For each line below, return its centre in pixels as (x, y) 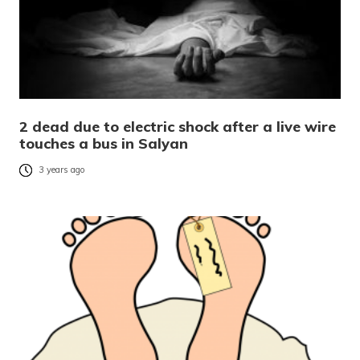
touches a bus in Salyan (104, 144)
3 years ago (62, 170)
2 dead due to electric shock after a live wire (178, 127)
